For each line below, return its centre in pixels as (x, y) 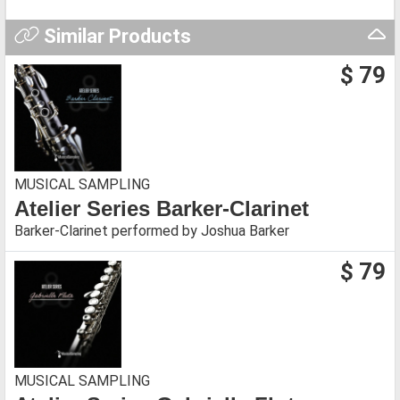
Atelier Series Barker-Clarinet (162, 208)
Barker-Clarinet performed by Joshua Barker (152, 230)
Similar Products (115, 36)
